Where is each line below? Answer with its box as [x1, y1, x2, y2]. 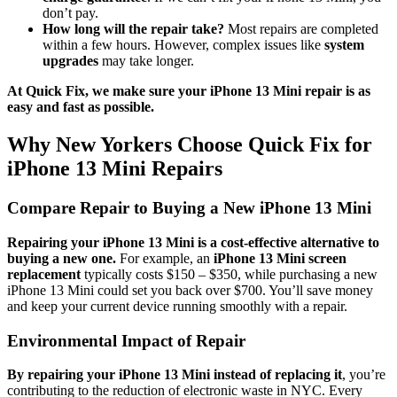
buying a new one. [7, 250, 116, 266]
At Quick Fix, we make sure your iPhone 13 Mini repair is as [7, 83, 370, 99]
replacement [7, 266, 81, 282]
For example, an [116, 250, 214, 266]
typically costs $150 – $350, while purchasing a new [81, 266, 378, 282]
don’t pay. [43, 5, 98, 21]
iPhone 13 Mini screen [214, 250, 346, 266]
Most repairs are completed [224, 21, 378, 37]
